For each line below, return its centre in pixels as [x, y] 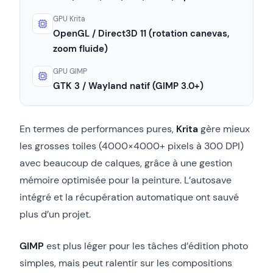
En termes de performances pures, [98, 129]
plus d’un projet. [55, 214]
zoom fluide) [80, 48]
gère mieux [224, 129]
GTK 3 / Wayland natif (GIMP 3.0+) [128, 86]
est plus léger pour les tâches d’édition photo [146, 246]
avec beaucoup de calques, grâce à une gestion [126, 163]
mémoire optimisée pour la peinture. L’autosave [126, 180]
